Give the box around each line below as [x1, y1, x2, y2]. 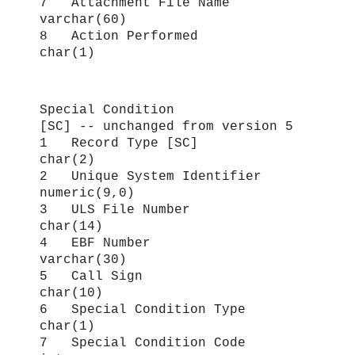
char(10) [40, 286, 103, 301]
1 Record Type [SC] [40, 136, 285, 151]
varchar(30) [40, 253, 127, 268]
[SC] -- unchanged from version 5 [40, 120, 293, 135]
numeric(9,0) [40, 186, 135, 201]
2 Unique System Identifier [40, 170, 285, 185]
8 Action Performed [40, 29, 285, 44]
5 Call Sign [40, 269, 285, 284]
